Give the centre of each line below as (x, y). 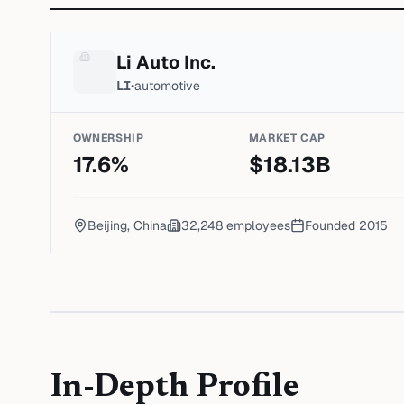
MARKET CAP (287, 138)
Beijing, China (127, 225)
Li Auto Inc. (166, 62)
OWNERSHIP (109, 138)
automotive (167, 86)
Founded (332, 225)
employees (257, 225)
